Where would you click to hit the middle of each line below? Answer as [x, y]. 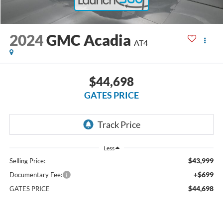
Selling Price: [27, 161]
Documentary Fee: [36, 175]
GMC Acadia [88, 40]
